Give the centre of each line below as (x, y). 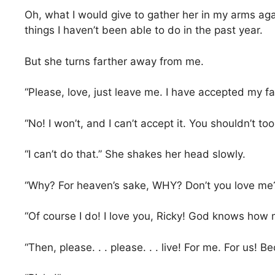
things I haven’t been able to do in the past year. (144, 30)
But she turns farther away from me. (114, 61)
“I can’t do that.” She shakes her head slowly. (135, 154)
